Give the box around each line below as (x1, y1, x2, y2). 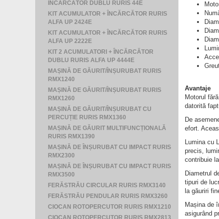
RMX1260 (48, 95, 75, 102)
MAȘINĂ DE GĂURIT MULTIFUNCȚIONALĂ (48, 125, 166, 131)
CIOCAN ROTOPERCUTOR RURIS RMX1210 (48, 203, 171, 210)
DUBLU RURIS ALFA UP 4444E (48, 57, 134, 64)
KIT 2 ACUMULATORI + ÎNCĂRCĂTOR (48, 48, 153, 55)
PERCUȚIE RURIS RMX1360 (48, 114, 126, 121)
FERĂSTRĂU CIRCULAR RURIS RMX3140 (48, 182, 166, 189)
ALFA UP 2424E (48, 19, 92, 25)
